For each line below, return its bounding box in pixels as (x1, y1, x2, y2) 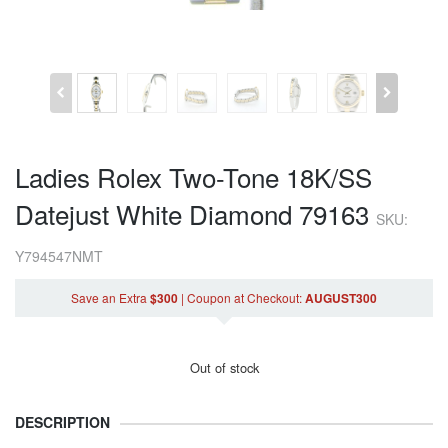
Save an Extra (71, 288, 150, 306)
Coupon (187, 288, 231, 306)
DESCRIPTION (15, 412, 110, 433)
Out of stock (189, 358, 259, 378)
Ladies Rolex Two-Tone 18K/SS (15, 157, 372, 195)
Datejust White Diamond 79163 (15, 194, 376, 232)
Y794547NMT (15, 245, 103, 266)
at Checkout (231, 288, 299, 306)
